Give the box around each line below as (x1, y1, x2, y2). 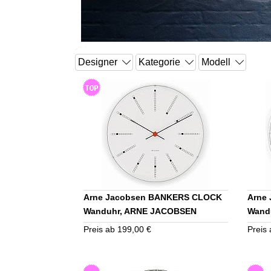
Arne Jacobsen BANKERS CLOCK (83, 192, 222, 203)
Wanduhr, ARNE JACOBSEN (83, 206, 197, 217)
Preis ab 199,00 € (83, 224, 151, 235)
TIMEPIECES (83, 220, 134, 230)
